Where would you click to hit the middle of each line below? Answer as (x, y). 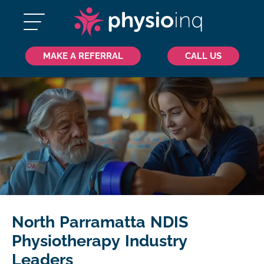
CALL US (203, 56)
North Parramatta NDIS (100, 222)
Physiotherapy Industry (100, 241)
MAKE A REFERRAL (83, 56)
